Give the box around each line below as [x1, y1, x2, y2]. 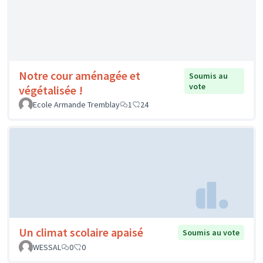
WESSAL [33, 242, 61, 253]
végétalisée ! [19, 82, 83, 97]
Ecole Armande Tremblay [33, 99, 120, 110]
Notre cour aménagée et [19, 68, 140, 83]
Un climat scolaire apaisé [19, 225, 143, 240]
